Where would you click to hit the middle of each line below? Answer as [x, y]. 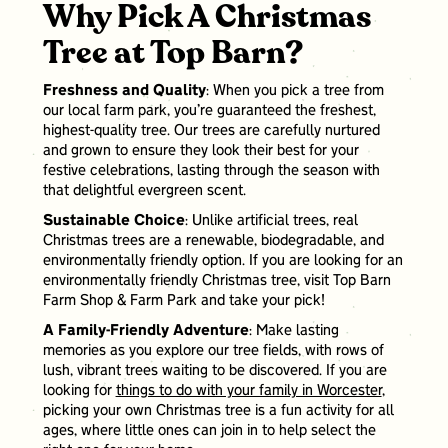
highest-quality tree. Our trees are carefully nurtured [211, 131]
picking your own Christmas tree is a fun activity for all [218, 411]
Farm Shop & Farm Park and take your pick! [186, 301]
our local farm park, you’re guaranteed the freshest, [209, 111]
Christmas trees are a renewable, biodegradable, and [213, 241]
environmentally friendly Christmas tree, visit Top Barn [216, 281]
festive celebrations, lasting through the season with [211, 171]
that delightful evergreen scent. [144, 191]
